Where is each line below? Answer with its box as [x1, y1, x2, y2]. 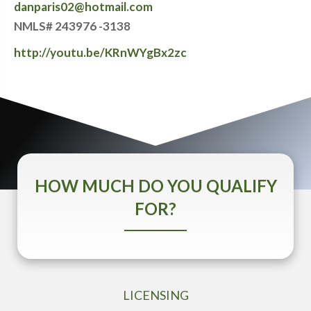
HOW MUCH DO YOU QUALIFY [34, 176, 277, 196]
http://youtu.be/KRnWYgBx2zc [14, 45, 187, 60]
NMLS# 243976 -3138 [14, 19, 131, 33]
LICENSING [122, 287, 189, 303]
